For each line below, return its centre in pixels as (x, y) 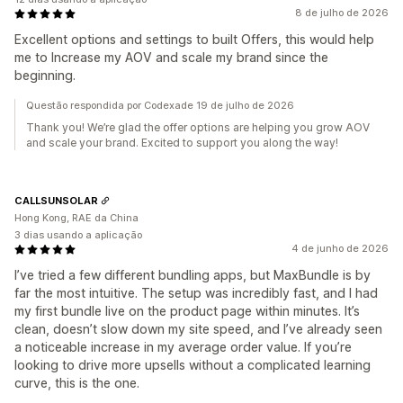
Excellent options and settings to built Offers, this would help (194, 40)
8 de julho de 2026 (342, 13)
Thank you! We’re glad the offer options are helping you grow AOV (198, 128)
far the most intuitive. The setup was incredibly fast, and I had (196, 293)
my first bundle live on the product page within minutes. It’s (187, 311)
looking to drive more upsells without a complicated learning (193, 365)
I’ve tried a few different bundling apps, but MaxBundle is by (193, 275)
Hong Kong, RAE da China (76, 218)
